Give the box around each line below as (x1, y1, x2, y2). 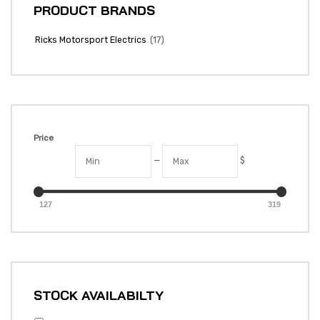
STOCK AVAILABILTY (34, 287, 164, 304)
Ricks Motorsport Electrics (35, 35, 146, 46)
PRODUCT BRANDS (34, 1, 155, 19)
